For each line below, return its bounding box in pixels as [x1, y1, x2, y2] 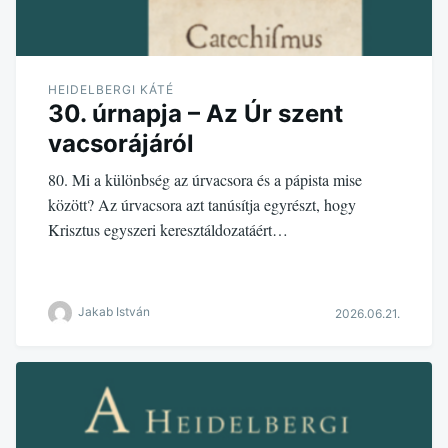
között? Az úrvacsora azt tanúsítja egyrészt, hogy [48, 193, 356, 215]
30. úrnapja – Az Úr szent [48, 98, 343, 128]
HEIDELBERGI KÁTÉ [48, 81, 174, 97]
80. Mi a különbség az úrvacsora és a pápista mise [48, 168, 362, 190]
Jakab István [78, 304, 150, 320]
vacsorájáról [48, 128, 194, 158]
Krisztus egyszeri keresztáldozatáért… [48, 218, 288, 240]
